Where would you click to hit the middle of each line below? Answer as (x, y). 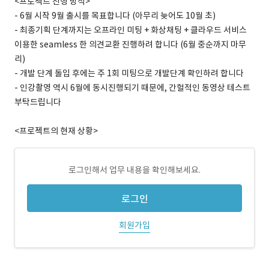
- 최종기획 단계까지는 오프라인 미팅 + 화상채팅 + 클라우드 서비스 (131, 30)
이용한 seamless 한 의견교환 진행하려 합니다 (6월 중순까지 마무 (130, 44)
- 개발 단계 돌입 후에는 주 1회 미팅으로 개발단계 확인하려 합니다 (129, 73)
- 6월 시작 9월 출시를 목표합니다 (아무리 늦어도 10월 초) (115, 16)
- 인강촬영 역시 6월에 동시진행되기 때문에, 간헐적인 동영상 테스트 (132, 88)
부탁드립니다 (38, 102)
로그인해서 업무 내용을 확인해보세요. (134, 170)
